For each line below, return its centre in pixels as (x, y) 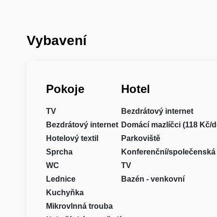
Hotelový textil (72, 138)
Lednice (61, 179)
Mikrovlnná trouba (79, 206)
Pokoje (65, 89)
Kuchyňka (65, 192)
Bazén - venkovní (153, 179)
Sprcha (59, 152)
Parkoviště (140, 138)
